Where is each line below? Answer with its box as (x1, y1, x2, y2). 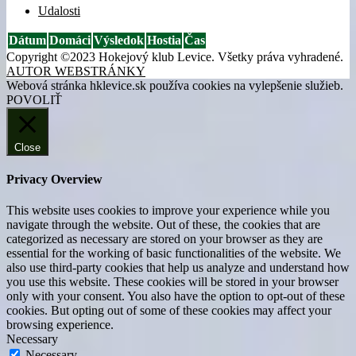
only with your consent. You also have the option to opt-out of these (6, 289, 345, 304)
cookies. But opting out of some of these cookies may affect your (6, 304, 331, 318)
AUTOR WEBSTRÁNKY (6, 64, 145, 78)
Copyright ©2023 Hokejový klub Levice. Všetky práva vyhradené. (6, 49, 343, 64)
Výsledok (94, 33, 144, 47)
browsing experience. (6, 318, 114, 332)
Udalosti (38, 3, 80, 17)
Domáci (49, 33, 91, 47)
